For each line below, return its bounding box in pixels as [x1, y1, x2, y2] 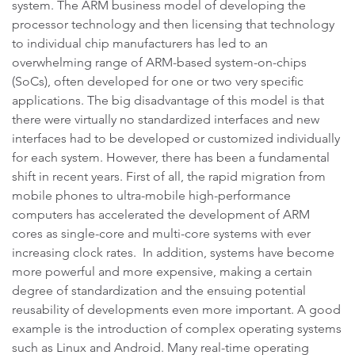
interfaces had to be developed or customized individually [12, 131, 340, 146]
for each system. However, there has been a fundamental [12, 150, 330, 165]
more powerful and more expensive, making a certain [12, 264, 312, 279]
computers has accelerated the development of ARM [12, 207, 310, 222]
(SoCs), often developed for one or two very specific [12, 74, 303, 89]
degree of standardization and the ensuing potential [12, 283, 306, 298]
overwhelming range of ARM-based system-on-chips [12, 55, 307, 70]
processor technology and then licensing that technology [12, 17, 334, 32]
